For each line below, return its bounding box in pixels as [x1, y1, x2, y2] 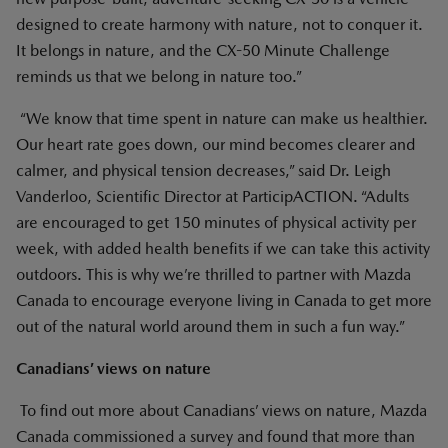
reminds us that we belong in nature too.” [16, 67, 302, 86]
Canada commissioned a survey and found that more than [16, 427, 415, 446]
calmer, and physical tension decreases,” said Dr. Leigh [16, 161, 391, 180]
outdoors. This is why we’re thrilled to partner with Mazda [16, 265, 411, 284]
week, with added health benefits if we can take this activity [16, 239, 430, 258]
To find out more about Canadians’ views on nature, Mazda [16, 401, 427, 420]
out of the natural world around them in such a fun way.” [16, 317, 405, 336]
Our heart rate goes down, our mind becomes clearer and [16, 135, 415, 154]
